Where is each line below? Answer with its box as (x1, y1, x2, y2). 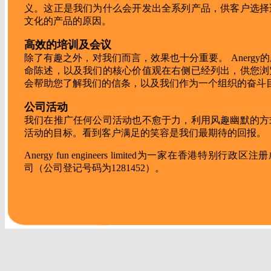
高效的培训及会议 (24, 39, 111, 51)
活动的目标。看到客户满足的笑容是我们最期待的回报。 (24, 128, 266, 138)
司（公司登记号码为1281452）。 (24, 163, 165, 173)
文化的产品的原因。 (24, 16, 111, 26)
